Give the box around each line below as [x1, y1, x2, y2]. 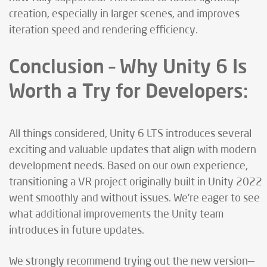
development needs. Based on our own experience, [9, 161, 248, 172]
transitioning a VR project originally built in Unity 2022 [9, 177, 262, 188]
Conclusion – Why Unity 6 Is [9, 54, 247, 78]
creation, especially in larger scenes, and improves [9, 9, 240, 20]
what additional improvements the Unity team [9, 209, 223, 221]
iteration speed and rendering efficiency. [9, 25, 198, 36]
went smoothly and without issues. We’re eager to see [9, 193, 260, 204]
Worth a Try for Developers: [9, 79, 248, 103]
